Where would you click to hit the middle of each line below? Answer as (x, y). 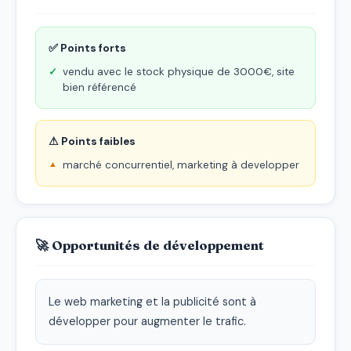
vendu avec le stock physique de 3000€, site (179, 71)
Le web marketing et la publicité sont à (152, 301)
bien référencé (100, 87)
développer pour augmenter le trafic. (147, 321)
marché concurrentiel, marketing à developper (181, 165)
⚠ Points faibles (92, 141)
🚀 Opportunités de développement (150, 245)
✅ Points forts (87, 48)
